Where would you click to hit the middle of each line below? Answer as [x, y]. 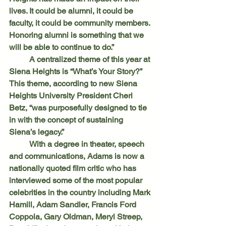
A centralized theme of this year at [19, 59]
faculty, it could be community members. [80, 23]
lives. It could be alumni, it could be [72, 11]
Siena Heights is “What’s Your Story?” [76, 71]
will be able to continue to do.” [62, 47]
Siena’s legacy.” [37, 132]
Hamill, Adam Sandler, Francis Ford [74, 204]
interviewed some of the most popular [77, 180]
